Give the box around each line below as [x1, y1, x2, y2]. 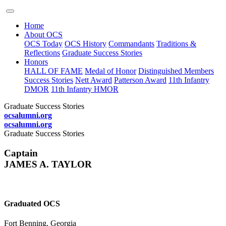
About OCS [24, 30, 63, 39]
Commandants [108, 39, 154, 48]
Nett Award [75, 76, 112, 84]
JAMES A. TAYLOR [4, 158, 92, 169]
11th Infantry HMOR [51, 85, 119, 93]
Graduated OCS [4, 199, 60, 208]
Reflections [24, 48, 60, 57]
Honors [24, 58, 48, 66]
